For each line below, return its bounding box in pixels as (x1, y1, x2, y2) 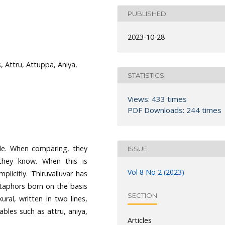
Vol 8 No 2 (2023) (128, 167, 184, 177)
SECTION (128, 191, 157, 199)
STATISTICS (128, 71, 164, 79)
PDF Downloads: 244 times (128, 105, 221, 115)
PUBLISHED (128, 9, 166, 18)
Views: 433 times (128, 94, 187, 104)
